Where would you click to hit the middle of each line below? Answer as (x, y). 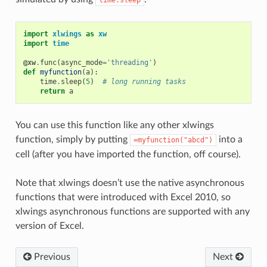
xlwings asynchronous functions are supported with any (132, 212)
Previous (51, 257)
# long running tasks (144, 82)
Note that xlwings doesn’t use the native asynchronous (130, 183)
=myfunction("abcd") (173, 140)
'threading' (129, 63)
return (52, 91)
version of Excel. (49, 226)
